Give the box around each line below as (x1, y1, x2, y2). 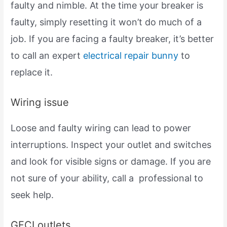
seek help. (11, 190, 54, 201)
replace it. (11, 67, 53, 78)
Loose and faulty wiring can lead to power (11, 123, 192, 134)
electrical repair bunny (83, 50, 179, 61)
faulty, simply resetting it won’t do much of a (11, 17, 202, 28)
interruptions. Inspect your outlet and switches (11, 139, 212, 150)
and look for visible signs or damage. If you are (11, 156, 211, 167)
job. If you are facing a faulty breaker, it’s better (11, 33, 214, 45)
